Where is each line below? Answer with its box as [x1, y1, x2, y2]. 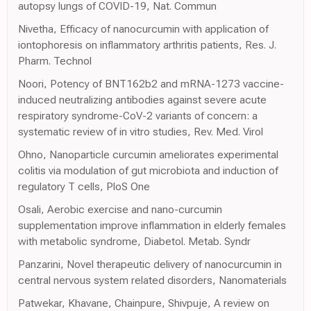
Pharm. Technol [18, 53, 92, 67]
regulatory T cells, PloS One [18, 179, 150, 193]
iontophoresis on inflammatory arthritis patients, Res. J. [18, 37, 276, 51]
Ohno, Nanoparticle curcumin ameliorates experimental [18, 147, 278, 161]
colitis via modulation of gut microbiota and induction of [18, 163, 278, 177]
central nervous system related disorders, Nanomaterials [18, 273, 287, 287]
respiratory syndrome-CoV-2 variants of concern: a [18, 108, 258, 122]
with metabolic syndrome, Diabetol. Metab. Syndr [18, 234, 251, 248]
